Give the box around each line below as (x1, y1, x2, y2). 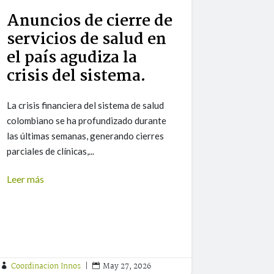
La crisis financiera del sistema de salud (7, 100, 165, 111)
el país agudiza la (7, 45, 138, 72)
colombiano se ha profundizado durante (7, 115, 167, 127)
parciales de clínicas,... (7, 146, 95, 157)
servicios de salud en (7, 27, 167, 53)
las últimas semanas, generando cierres (7, 130, 165, 142)
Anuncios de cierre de (7, 9, 173, 35)
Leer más (7, 173, 45, 185)
